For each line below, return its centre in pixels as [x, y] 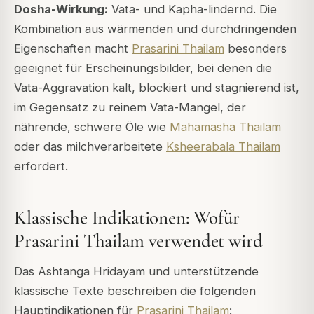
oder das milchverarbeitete [90, 146]
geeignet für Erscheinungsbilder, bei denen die [143, 68]
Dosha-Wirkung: [61, 9]
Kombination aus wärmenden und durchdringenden [155, 28]
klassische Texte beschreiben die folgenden [135, 291]
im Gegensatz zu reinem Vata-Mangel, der [130, 107]
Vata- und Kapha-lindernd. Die [192, 9]
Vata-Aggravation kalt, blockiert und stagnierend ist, [157, 87]
